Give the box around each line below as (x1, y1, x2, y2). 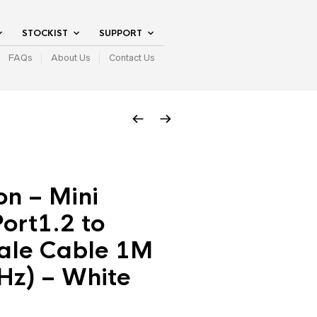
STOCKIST (22, 28, 68, 39)
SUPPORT (99, 28, 142, 39)
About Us (51, 52, 90, 63)
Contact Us (109, 52, 154, 63)
